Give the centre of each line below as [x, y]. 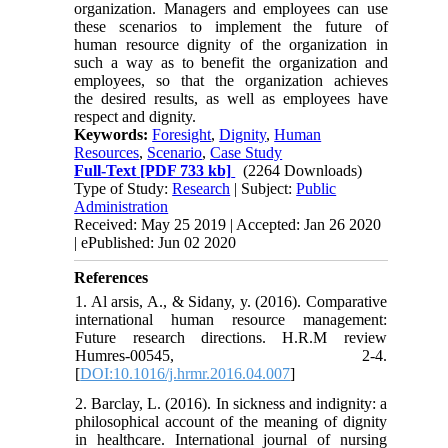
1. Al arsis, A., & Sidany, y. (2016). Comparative [231, 301]
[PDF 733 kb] [184, 170]
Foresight [182, 134]
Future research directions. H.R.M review [231, 337]
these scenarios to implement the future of [231, 26]
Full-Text [105, 170]
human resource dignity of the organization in [231, 44]
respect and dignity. [135, 116]
